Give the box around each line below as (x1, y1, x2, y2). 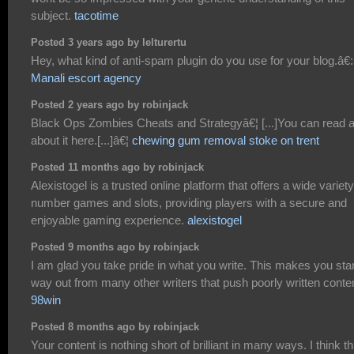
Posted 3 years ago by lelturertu (31, 36, 186, 48)
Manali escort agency (31, 71, 141, 85)
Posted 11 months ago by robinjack (31, 161, 204, 173)
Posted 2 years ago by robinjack (31, 99, 188, 111)
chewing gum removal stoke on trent (132, 134, 319, 148)
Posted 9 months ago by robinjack (31, 241, 199, 253)
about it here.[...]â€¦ (31, 134, 132, 148)
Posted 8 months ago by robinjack (31, 321, 199, 333)
